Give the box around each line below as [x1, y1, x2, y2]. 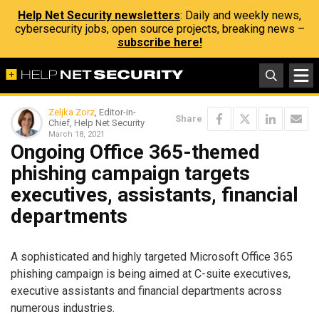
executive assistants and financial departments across [11, 283, 282, 298]
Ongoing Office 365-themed [11, 140, 260, 164]
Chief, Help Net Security [48, 117, 145, 128]
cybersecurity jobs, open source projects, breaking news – [14, 22, 305, 36]
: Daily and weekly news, [180, 9, 301, 22]
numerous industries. [11, 300, 115, 315]
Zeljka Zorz [48, 107, 95, 117]
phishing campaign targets [11, 162, 250, 185]
